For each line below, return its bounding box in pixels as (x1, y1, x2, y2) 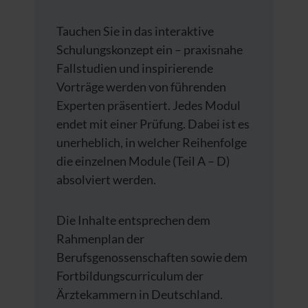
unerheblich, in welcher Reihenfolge (56, 134, 247, 150)
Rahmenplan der (56, 230, 144, 246)
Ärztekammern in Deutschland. (56, 286, 223, 302)
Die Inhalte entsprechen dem (56, 212, 210, 228)
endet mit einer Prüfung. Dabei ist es (56, 115, 250, 131)
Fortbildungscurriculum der (56, 267, 203, 283)
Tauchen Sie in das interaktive (56, 23, 214, 38)
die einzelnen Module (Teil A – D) (56, 153, 230, 168)
